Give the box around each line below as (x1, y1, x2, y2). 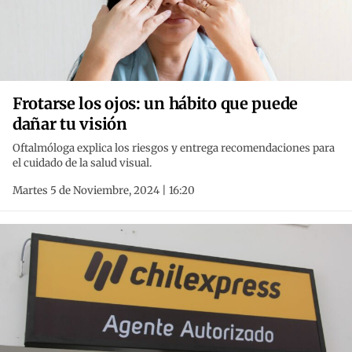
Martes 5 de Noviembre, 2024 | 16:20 (13, 184, 195, 198)
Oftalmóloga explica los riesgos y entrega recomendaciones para (13, 141, 335, 156)
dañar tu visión (13, 114, 127, 134)
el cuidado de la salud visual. (13, 156, 152, 170)
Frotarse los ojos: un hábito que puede (13, 93, 298, 114)
